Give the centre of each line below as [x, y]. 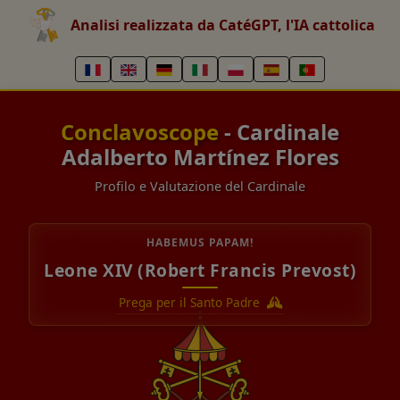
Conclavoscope [140, 132]
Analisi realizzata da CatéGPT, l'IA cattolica [222, 25]
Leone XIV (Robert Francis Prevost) [200, 270]
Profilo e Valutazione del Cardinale [200, 186]
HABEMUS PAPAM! [200, 242]
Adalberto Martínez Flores [200, 157]
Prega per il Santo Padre [191, 302]
